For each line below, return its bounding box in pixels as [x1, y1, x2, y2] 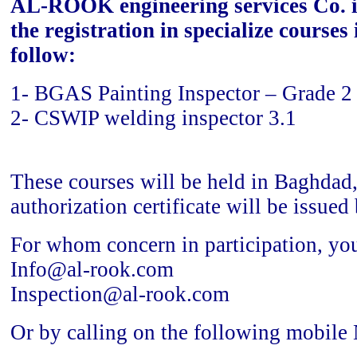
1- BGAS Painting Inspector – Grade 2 [10, 81, 352, 106]
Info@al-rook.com [10, 257, 174, 281]
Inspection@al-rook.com [10, 281, 229, 306]
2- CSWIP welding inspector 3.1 [10, 106, 296, 131]
